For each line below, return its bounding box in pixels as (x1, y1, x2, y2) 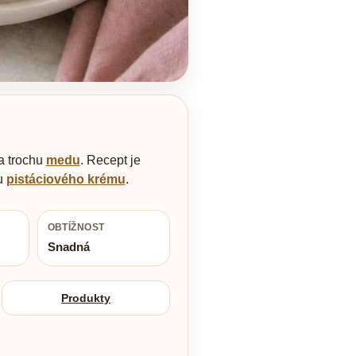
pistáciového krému (6, 172, 126, 187)
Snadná (47, 240, 90, 254)
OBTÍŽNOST (47, 222, 105, 234)
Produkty (60, 291, 110, 304)
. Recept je (79, 153, 141, 168)
